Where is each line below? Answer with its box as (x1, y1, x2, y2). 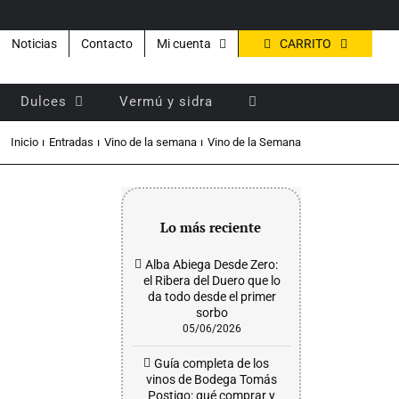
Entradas (48, 135, 94, 149)
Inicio (10, 135, 38, 149)
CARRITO (280, 36, 331, 51)
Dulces (20, 93, 67, 110)
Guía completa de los (154, 356, 270, 370)
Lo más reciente (160, 218, 262, 236)
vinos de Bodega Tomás (146, 372, 278, 387)
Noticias (12, 37, 57, 51)
